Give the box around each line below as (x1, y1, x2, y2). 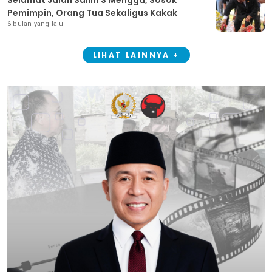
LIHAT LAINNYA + (92, 49, 180, 60)
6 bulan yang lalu (7, 19, 64, 28)
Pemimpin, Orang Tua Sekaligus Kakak (7, 6, 177, 19)
